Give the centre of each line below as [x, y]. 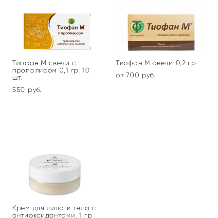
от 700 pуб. [136, 75]
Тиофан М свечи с [44, 63]
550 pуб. [27, 90]
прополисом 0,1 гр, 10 [51, 71]
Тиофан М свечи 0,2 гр [156, 63]
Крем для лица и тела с [54, 208]
